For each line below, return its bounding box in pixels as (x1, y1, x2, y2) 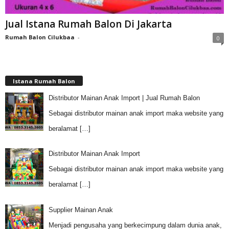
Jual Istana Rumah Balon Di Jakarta (5, 17, 172, 31)
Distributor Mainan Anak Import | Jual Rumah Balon (48, 94, 200, 102)
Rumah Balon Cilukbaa (5, 33, 75, 41)
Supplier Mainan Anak (48, 205, 113, 214)
